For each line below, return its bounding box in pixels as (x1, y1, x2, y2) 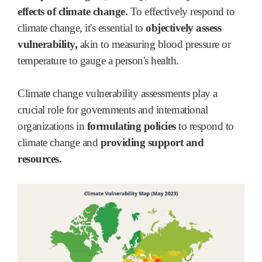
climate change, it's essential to (18, 22, 146, 35)
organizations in (18, 120, 84, 133)
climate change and (18, 136, 101, 149)
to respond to (178, 120, 234, 133)
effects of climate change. (18, 5, 130, 18)
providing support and (100, 136, 204, 149)
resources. (18, 153, 61, 166)
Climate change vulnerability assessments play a (18, 87, 218, 100)
